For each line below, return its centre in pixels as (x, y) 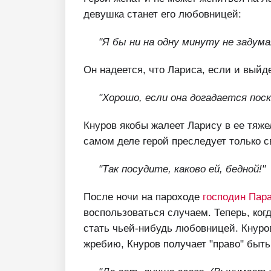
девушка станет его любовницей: (162, 14)
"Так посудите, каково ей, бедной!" (182, 169)
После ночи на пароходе (143, 197)
